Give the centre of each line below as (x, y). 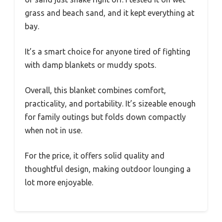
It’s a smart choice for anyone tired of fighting (108, 51)
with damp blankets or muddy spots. (90, 65)
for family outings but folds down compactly (105, 117)
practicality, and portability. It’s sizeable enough (110, 103)
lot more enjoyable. (59, 182)
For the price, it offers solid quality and (95, 155)
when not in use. (54, 130)
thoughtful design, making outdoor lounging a (108, 169)
